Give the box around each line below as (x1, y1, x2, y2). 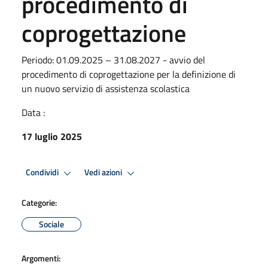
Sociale (39, 217, 64, 230)
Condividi (26, 166, 60, 179)
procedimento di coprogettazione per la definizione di (22, 66, 236, 81)
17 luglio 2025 (22, 129, 82, 144)
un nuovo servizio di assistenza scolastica (22, 81, 190, 96)
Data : (22, 105, 45, 120)
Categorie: (22, 196, 57, 209)
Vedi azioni (84, 166, 124, 179)
